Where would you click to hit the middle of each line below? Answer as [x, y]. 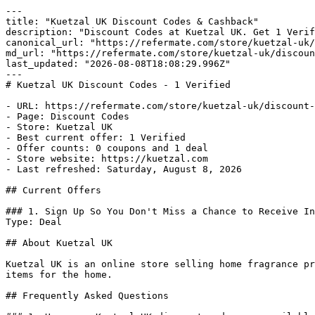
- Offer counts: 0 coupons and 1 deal [107, 148]
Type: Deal [34, 222]
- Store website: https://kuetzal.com [107, 159]
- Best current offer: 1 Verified [96, 137]
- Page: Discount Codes [67, 116]
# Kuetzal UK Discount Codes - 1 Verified [118, 85]
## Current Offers [53, 190]
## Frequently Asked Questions [87, 296]
